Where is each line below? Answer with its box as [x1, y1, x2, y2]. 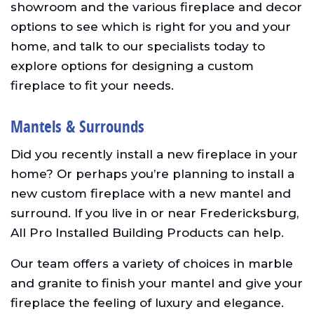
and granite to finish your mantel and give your [11, 275, 303, 290]
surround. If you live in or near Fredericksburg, [11, 205, 299, 220]
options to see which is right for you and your [11, 19, 291, 34]
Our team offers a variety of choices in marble [11, 256, 293, 271]
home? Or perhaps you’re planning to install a [11, 166, 294, 181]
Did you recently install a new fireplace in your [11, 146, 298, 161]
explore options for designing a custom [11, 58, 254, 73]
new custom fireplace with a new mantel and [11, 186, 291, 200]
